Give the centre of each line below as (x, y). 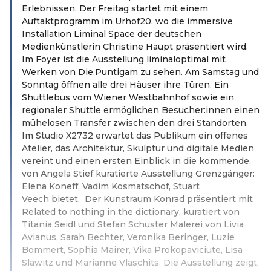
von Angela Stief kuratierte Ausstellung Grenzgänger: (138, 173)
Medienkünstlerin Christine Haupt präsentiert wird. (135, 46)
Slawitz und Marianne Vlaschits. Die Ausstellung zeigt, (140, 262)
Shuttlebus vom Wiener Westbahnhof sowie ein (128, 97)
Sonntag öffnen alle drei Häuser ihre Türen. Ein (125, 84)
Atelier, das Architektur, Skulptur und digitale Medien (138, 148)
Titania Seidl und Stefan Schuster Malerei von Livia (133, 224)
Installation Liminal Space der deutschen (112, 34)
